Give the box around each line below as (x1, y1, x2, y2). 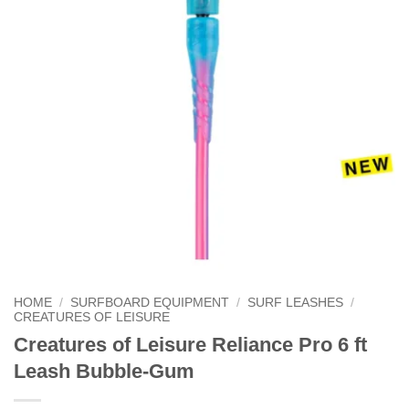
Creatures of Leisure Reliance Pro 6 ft (14, 332, 367, 356)
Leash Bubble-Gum (14, 359, 194, 383)
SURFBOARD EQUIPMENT (70, 295, 230, 309)
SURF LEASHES (247, 295, 344, 309)
